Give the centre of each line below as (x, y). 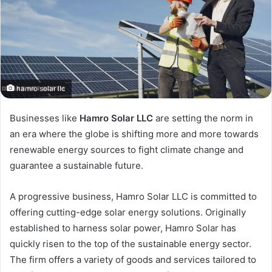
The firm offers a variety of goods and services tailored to (133, 259)
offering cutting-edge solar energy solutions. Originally (128, 212)
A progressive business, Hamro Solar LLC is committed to (133, 196)
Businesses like (45, 118)
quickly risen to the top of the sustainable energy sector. (131, 243)
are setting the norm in (203, 118)
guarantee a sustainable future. (76, 165)
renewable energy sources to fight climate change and (127, 149)
